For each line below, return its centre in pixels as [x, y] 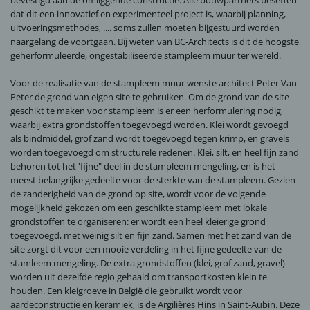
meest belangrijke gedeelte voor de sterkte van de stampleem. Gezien [153, 180]
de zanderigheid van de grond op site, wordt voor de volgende [138, 194]
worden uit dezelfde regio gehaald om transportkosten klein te [139, 277]
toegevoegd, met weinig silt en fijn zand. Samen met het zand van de [151, 236]
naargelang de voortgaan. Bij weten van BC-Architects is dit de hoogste [155, 42]
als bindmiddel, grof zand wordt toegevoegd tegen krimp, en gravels [150, 139]
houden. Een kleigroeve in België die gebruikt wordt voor [126, 291]
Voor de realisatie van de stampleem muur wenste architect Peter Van [154, 83]
